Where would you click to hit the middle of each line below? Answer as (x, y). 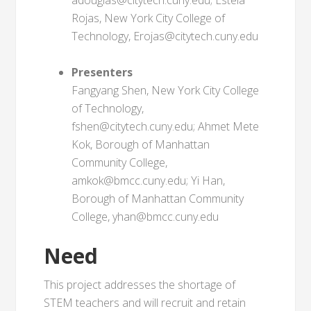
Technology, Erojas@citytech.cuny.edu (165, 36)
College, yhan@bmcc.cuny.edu (145, 217)
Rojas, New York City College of (149, 18)
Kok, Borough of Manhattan (141, 144)
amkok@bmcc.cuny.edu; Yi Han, (149, 180)
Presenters (102, 72)
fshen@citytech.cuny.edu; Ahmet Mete (166, 126)
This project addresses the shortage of (140, 285)
